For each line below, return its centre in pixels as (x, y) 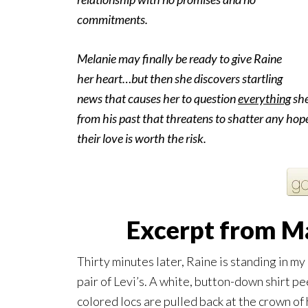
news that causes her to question (157, 99)
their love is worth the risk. (142, 139)
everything (264, 99)
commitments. (112, 20)
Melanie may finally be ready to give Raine (179, 59)
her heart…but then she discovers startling (180, 79)
